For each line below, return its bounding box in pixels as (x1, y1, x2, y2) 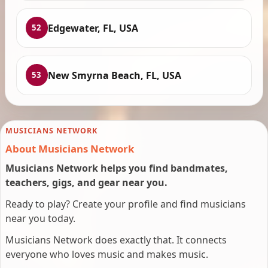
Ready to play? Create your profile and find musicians (5, 197, 246, 211)
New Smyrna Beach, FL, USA (47, 68, 181, 82)
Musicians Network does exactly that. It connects (5, 233, 227, 247)
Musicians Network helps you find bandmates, (5, 162, 228, 175)
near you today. (5, 212, 75, 226)
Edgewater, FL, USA (47, 21, 138, 35)
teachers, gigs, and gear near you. (5, 176, 167, 190)
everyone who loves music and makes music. (5, 248, 208, 261)
